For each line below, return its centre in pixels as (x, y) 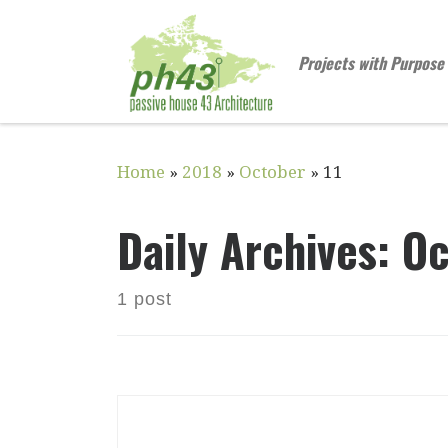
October (272, 171)
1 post (144, 298)
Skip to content (94, 29)
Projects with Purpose (371, 62)
